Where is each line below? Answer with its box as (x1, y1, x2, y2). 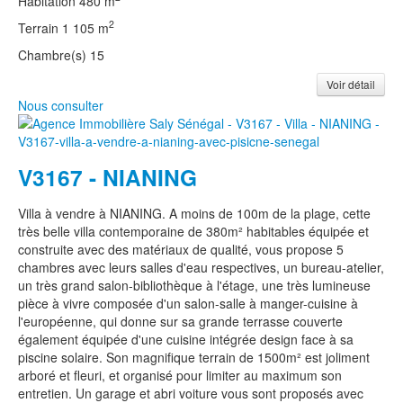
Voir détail (327, 76, 375, 92)
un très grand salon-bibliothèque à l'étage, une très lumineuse (18, 275, 371, 294)
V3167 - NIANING (18, 160, 197, 193)
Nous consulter (18, 95, 103, 114)
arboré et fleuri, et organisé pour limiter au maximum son (18, 365, 342, 384)
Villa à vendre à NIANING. (18, 203, 169, 222)
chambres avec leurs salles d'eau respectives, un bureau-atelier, (18, 257, 384, 276)
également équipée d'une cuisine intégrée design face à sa (18, 329, 354, 348)
